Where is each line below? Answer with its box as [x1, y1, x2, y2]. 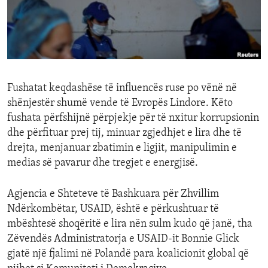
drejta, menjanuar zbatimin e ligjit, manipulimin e [7, 142, 237, 154]
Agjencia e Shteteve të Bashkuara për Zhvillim [7, 188, 219, 200]
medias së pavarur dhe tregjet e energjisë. [7, 157, 198, 169]
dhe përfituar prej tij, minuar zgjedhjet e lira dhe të [7, 127, 242, 139]
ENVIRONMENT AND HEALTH [22, 7, 137, 16]
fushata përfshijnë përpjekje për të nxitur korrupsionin [7, 112, 259, 124]
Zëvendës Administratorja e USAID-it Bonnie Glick [7, 233, 239, 245]
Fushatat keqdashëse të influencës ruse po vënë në [7, 83, 237, 95]
